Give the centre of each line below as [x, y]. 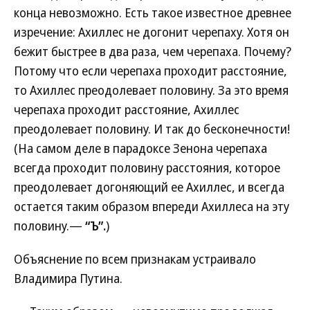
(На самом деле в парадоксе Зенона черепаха [140, 148]
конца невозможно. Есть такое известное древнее [153, 12]
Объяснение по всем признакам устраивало [135, 259]
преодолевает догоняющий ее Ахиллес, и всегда [149, 187]
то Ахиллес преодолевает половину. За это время [151, 90]
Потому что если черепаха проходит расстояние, [151, 71]
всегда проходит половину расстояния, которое [147, 167]
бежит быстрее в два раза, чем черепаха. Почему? [153, 51]
